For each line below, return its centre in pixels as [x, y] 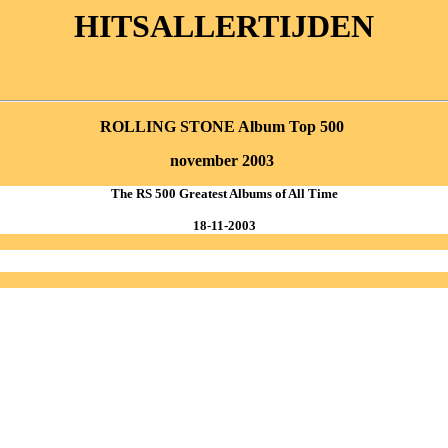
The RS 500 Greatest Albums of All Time [224, 194]
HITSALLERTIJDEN [224, 26]
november [204, 161]
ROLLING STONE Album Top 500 [224, 127]
